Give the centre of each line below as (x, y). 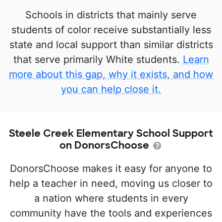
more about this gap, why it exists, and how (111, 74)
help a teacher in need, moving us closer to (111, 183)
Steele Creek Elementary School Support (111, 133)
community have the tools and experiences (111, 213)
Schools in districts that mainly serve (111, 15)
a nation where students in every (111, 198)
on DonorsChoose (106, 145)
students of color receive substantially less (111, 30)
